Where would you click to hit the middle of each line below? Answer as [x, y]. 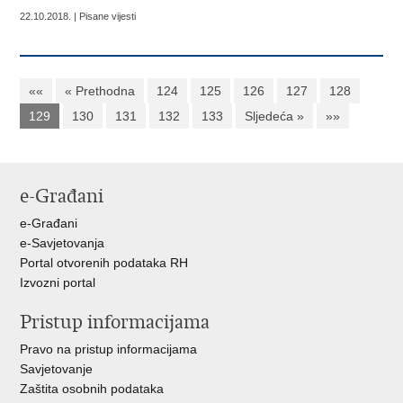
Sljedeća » [275, 116]
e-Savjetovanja [63, 243]
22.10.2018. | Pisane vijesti [78, 16]
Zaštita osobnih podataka [92, 389]
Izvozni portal [58, 282]
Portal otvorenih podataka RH [104, 263]
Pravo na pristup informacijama [109, 349]
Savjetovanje [57, 369]
